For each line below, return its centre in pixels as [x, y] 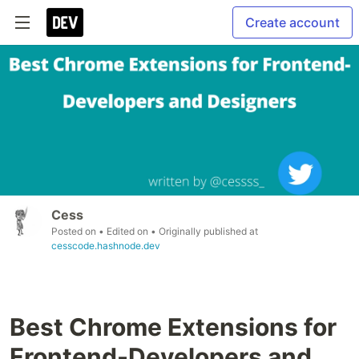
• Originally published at [204, 232]
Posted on [75, 232]
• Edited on [125, 232]
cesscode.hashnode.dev [106, 246]
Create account [292, 22]
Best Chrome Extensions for [173, 327]
